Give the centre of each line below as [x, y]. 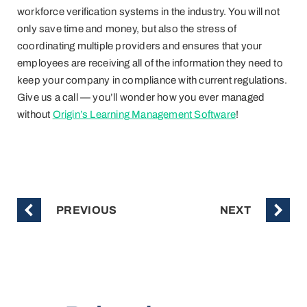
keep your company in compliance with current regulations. [152, 81]
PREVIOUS [87, 210]
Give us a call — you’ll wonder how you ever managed [141, 98]
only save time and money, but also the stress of [127, 29]
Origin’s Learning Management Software [144, 115]
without [35, 115]
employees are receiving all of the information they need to [150, 63]
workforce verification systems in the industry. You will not [149, 12]
